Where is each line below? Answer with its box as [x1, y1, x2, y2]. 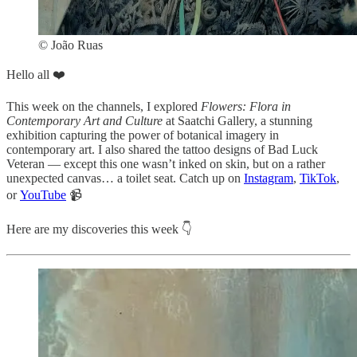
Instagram [244, 171, 293, 185]
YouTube [20, 187, 66, 202]
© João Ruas [38, 37, 103, 52]
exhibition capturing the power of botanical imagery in [6, 127, 279, 142]
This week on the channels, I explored [6, 99, 201, 113]
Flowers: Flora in [201, 99, 291, 113]
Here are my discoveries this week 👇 [6, 222, 192, 236]
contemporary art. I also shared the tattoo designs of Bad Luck [6, 142, 318, 156]
